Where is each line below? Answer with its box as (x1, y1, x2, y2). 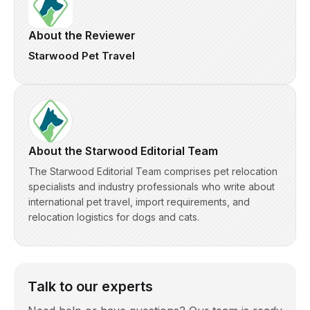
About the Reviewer (28, 28, 136, 43)
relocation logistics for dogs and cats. (28, 211, 199, 224)
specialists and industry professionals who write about (28, 181, 275, 193)
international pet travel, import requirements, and (28, 196, 250, 208)
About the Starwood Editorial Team (28, 144, 218, 158)
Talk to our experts (28, 278, 153, 295)
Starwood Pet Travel (28, 49, 135, 63)
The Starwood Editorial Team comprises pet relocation (28, 165, 277, 178)
